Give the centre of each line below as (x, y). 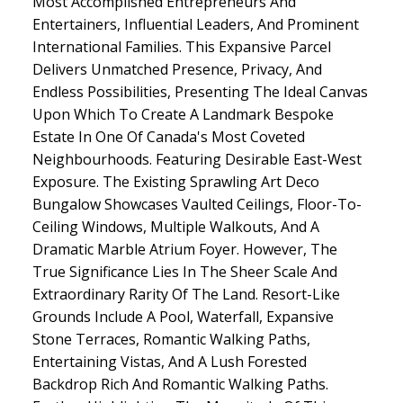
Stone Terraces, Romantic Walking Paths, (171, 339)
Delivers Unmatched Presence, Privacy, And (177, 69)
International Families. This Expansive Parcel (181, 46)
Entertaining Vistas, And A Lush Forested (169, 361)
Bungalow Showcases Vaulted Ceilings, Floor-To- (197, 204)
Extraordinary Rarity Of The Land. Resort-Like (186, 294)
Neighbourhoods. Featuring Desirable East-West (197, 159)
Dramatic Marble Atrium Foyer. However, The (184, 249)
